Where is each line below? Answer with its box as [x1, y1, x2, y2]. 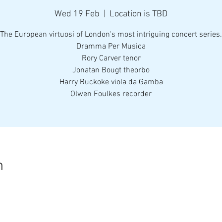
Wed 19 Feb [55, 9, 100, 19]
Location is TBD [110, 9, 167, 19]
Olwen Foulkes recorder [70, 89, 152, 99]
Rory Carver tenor [81, 54, 141, 63]
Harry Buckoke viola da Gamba [59, 77, 163, 87]
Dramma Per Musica [76, 42, 146, 52]
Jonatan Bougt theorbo [72, 65, 150, 75]
